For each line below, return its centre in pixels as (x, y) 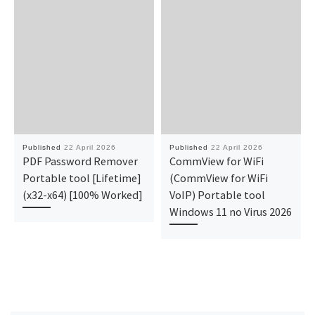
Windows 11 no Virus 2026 (230, 212)
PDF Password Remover (80, 161)
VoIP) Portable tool (217, 195)
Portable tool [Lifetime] (82, 178)
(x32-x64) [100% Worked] (82, 195)
